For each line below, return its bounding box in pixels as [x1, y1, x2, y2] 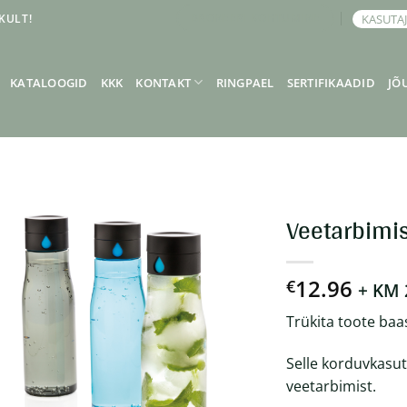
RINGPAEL [215, 74, 274, 91]
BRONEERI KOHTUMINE [190, 11, 321, 25]
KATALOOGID [10, 74, 88, 91]
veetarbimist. [285, 375, 376, 396]
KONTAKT [135, 74, 192, 91]
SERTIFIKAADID [286, 74, 375, 91]
